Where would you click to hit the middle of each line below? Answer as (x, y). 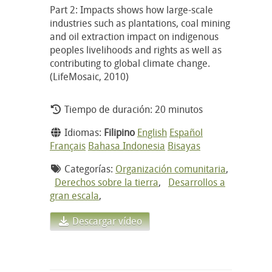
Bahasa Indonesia (127, 145)
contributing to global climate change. (130, 63)
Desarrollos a (197, 182)
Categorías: (89, 168)
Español (186, 132)
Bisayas (184, 145)
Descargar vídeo (106, 221)
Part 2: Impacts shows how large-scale (131, 9)
